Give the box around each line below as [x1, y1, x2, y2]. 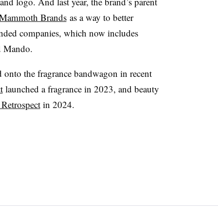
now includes [89, 26, 138, 39]
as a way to [66, 11, 113, 23]
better [112, 11, 133, 23]
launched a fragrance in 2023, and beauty [2, 82, 159, 95]
